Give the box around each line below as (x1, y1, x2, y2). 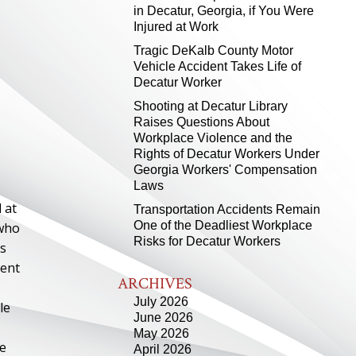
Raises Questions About (133, 115, 269, 129)
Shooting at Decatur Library (133, 99, 288, 113)
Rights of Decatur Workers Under (133, 147, 319, 161)
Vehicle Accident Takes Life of (133, 60, 301, 73)
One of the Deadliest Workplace (133, 219, 312, 232)
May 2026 (133, 327, 189, 340)
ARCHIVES (118, 273, 192, 294)
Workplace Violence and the (133, 131, 292, 145)
